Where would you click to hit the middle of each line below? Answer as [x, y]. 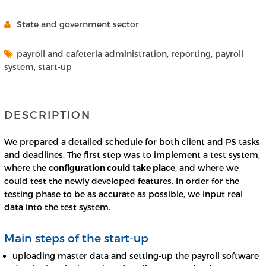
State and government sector [77, 24]
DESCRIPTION [47, 115]
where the [26, 168]
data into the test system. [57, 207]
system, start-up [38, 67]
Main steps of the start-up [76, 238]
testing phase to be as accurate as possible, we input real [123, 194]
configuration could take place [112, 168]
